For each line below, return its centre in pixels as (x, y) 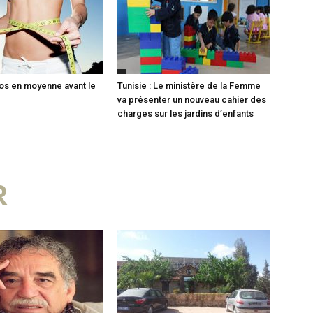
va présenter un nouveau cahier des (192, 99)
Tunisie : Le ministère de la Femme (189, 85)
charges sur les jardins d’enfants (185, 113)
